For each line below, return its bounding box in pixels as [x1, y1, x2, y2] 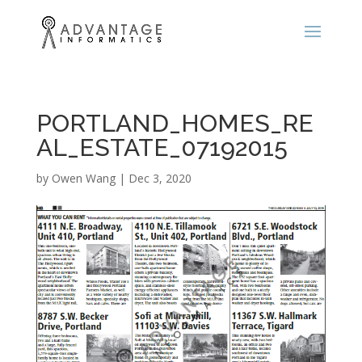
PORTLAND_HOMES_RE [36, 109, 314, 137]
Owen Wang [51, 170, 116, 186]
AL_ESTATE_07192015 [36, 133, 288, 162]
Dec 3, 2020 [128, 170, 192, 186]
